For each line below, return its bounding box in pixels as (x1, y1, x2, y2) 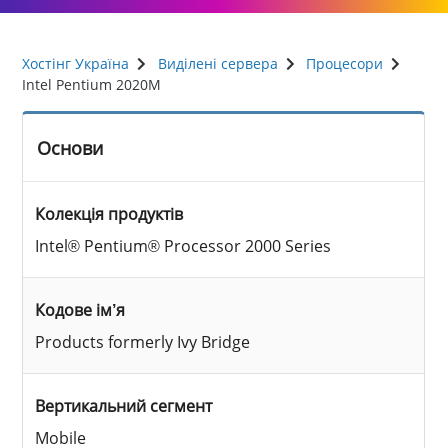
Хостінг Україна (22, 53, 130, 73)
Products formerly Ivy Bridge (35, 330, 251, 353)
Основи (37, 135, 104, 161)
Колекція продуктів (35, 202, 184, 225)
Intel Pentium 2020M (22, 74, 162, 94)
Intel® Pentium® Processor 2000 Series (35, 234, 332, 257)
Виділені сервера (157, 53, 278, 73)
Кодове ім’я (35, 298, 126, 321)
